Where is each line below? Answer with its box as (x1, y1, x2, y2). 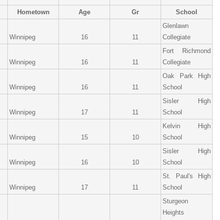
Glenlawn (163, 22, 189, 29)
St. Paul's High (163, 172, 211, 180)
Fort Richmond (163, 47, 211, 55)
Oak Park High (163, 72, 211, 80)
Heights (163, 209, 184, 216)
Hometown (17, 8, 50, 16)
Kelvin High (163, 122, 211, 130)
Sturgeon (163, 197, 188, 205)
